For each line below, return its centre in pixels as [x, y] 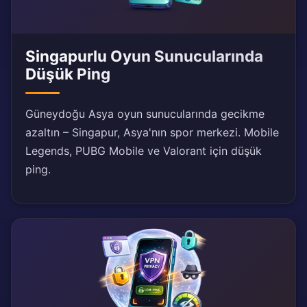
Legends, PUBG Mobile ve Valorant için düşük [144, 151]
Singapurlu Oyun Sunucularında [144, 56]
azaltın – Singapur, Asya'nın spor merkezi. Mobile [152, 133]
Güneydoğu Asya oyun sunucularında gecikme [145, 114]
